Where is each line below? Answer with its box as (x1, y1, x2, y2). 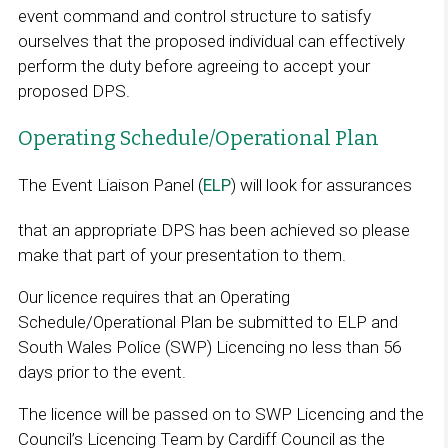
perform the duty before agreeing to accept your (17, 55, 370, 76)
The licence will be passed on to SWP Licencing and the (17, 403, 424, 424)
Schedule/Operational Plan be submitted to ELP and (17, 311, 398, 332)
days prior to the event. (17, 361, 186, 382)
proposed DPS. (17, 80, 130, 101)
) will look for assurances (230, 174, 412, 195)
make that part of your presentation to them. (17, 244, 346, 265)
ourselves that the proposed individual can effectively (17, 30, 405, 51)
